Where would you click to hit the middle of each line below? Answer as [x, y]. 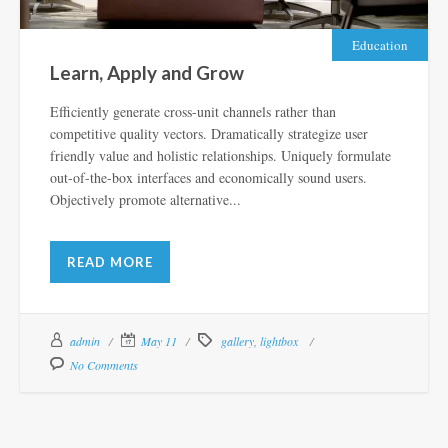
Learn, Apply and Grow [147, 73]
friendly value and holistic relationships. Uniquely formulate [220, 156]
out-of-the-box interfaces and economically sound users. [208, 178]
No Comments [104, 365]
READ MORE [110, 262]
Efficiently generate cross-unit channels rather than [193, 112]
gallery [237, 341]
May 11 [159, 341]
